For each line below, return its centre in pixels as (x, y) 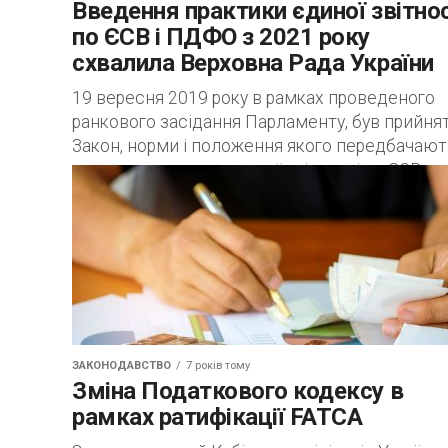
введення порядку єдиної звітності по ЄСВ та (257, 170)
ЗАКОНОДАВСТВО (121, 365)
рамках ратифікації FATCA (217, 417)
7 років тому (218, 365)
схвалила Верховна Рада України (253, 63)
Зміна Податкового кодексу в (238, 391)
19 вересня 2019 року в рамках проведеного (253, 98)
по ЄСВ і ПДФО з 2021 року (221, 37)
